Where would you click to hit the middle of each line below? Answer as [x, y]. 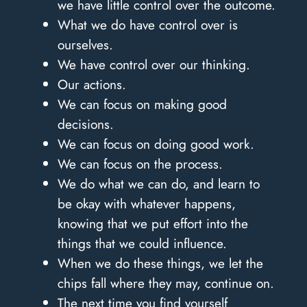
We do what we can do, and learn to [158, 183]
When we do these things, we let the [160, 263]
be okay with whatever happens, [146, 203]
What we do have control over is [147, 24]
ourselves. [85, 44]
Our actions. [91, 84]
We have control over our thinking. [153, 64]
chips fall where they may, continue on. [165, 283]
